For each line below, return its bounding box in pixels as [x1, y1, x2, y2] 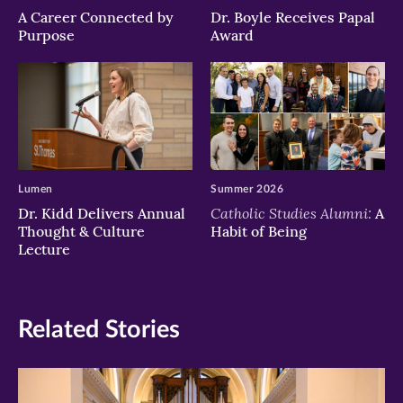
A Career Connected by [18, 8, 174, 27]
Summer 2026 [210, 183, 284, 194]
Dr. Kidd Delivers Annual [18, 203, 185, 222]
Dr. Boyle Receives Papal [210, 8, 375, 27]
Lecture [18, 239, 70, 258]
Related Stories [18, 317, 180, 342]
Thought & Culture [18, 221, 145, 240]
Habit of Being [210, 221, 307, 240]
